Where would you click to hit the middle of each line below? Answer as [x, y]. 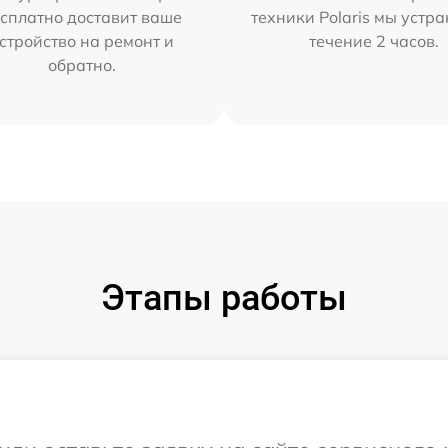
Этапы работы [224, 298]
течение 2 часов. [374, 41]
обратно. [81, 65]
